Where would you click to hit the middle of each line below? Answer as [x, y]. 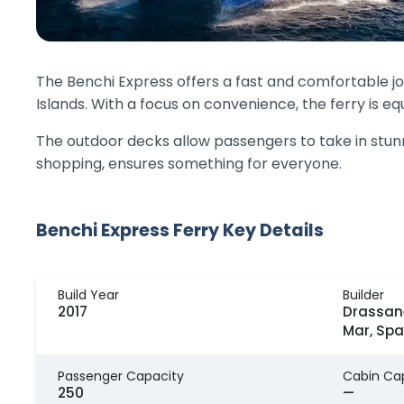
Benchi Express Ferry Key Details [180, 230]
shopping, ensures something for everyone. [189, 163]
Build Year [88, 294]
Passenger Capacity [121, 376]
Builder [363, 294]
